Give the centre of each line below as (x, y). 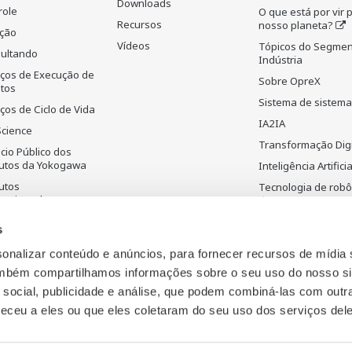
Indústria (280, 60)
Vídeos (134, 46)
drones (276, 201)
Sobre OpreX (290, 81)
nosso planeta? (296, 26)
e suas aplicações (301, 235)
